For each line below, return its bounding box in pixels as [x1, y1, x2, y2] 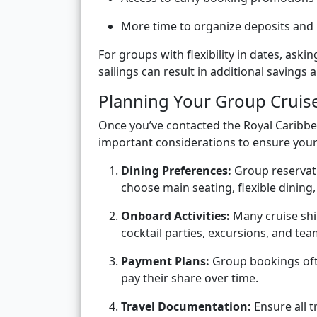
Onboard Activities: [121, 208, 230, 224]
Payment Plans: [121, 253, 209, 270]
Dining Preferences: [121, 163, 231, 179]
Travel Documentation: [121, 299, 251, 315]
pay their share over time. [121, 270, 258, 287]
